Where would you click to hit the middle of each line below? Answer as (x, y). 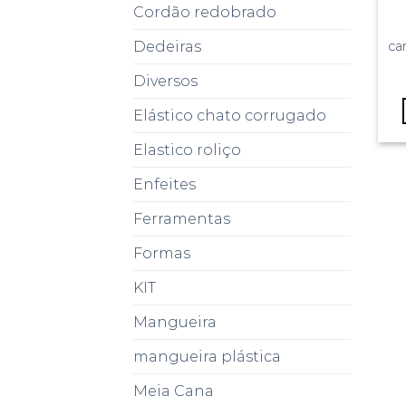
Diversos (165, 82)
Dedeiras (167, 47)
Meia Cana (174, 391)
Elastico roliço (187, 150)
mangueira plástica (207, 357)
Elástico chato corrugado (230, 116)
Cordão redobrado (205, 13)
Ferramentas (182, 219)
